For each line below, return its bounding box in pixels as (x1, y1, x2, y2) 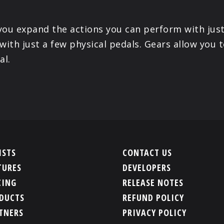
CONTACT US (122, 146, 172, 159)
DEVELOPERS (122, 161, 171, 174)
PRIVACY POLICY (122, 206, 187, 219)
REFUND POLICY (122, 191, 184, 204)
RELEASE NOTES (122, 176, 184, 189)
